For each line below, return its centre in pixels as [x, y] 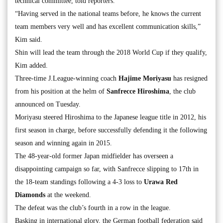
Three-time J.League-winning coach [67, 78]
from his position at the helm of [61, 91]
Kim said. [29, 40]
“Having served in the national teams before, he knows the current [108, 14]
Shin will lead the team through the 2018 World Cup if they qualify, [111, 53]
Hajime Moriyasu [145, 78]
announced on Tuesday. [48, 104]
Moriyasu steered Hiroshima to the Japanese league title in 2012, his [111, 117]
